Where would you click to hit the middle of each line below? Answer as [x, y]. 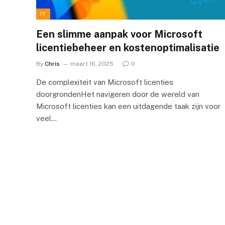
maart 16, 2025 [92, 64]
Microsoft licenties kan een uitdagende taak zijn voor [128, 106]
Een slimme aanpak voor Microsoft [119, 34]
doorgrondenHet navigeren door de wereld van [118, 94]
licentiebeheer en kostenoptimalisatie [128, 47]
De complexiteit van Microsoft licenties [105, 82]
